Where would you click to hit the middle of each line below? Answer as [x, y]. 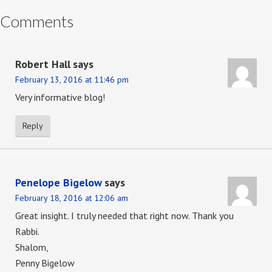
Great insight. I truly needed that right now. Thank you [124, 216]
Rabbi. [27, 232]
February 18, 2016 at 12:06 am [72, 198]
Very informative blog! [60, 97]
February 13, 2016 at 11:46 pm [72, 80]
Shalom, [32, 247]
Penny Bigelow [45, 263]
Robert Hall [43, 64]
